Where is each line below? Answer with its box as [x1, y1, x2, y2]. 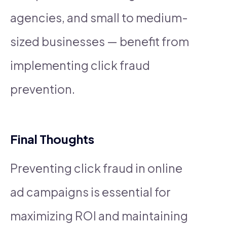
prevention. [10, 81, 75, 96]
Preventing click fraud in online [10, 160, 182, 175]
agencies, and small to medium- [10, 10, 188, 25]
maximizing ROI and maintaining [10, 208, 188, 223]
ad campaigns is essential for [10, 184, 171, 199]
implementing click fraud [10, 57, 150, 72]
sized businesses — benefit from [10, 33, 189, 49]
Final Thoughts [10, 131, 94, 146]
